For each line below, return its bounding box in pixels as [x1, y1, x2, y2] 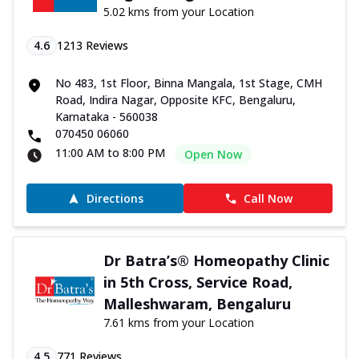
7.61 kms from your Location [103, 315, 254, 331]
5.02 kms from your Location [103, 4, 254, 20]
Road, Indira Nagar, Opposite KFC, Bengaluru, [55, 92, 296, 108]
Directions [86, 191, 143, 207]
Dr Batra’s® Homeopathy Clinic [103, 251, 329, 271]
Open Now [184, 147, 242, 163]
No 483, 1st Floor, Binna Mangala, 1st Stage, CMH [55, 75, 322, 91]
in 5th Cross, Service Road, [103, 272, 292, 292]
